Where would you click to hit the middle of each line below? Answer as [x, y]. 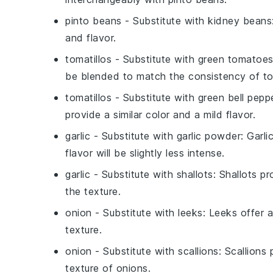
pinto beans [94, 21]
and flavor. [91, 38]
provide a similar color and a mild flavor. [160, 115]
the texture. [93, 191]
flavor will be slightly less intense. [145, 153]
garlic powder [208, 136]
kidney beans [240, 21]
